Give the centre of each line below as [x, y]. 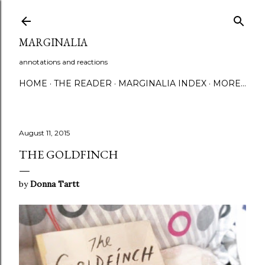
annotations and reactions [63, 62]
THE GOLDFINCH [69, 154]
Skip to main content [132, 15]
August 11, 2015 [44, 133]
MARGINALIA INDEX [162, 83]
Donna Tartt [55, 184]
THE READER [83, 83]
